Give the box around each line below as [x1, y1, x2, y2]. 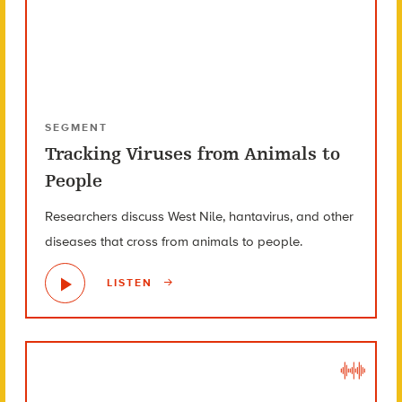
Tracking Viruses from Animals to [44, 143, 340, 164]
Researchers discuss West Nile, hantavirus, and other [44, 207, 354, 224]
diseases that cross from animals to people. [44, 232, 302, 249]
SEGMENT [44, 120, 108, 134]
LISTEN [106, 276, 157, 290]
